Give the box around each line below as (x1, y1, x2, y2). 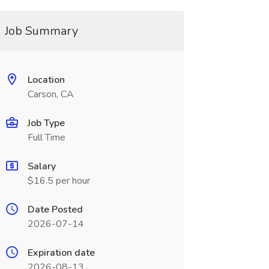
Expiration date (27, 246, 95, 259)
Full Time (27, 131, 65, 144)
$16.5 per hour (27, 174, 90, 187)
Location (27, 73, 65, 86)
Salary (27, 160, 56, 173)
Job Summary (4, 23, 78, 39)
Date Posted (27, 203, 83, 216)
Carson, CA (27, 88, 74, 101)
